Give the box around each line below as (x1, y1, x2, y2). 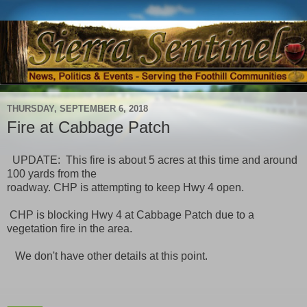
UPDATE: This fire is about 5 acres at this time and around (7, 153, 297, 166)
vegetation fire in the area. (7, 222, 132, 234)
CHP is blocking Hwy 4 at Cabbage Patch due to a (7, 208, 254, 221)
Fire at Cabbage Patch (7, 118, 170, 137)
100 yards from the (7, 167, 97, 180)
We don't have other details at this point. (7, 249, 208, 262)
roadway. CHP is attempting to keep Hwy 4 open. (7, 181, 244, 193)
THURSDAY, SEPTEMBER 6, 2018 (7, 103, 148, 114)
